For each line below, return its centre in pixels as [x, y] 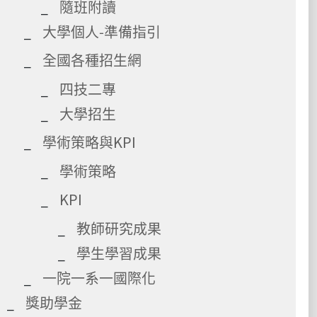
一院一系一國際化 [99, 277]
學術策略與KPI [89, 142]
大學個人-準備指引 [102, 31]
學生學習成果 [119, 253]
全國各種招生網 [92, 59]
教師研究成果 [119, 228]
